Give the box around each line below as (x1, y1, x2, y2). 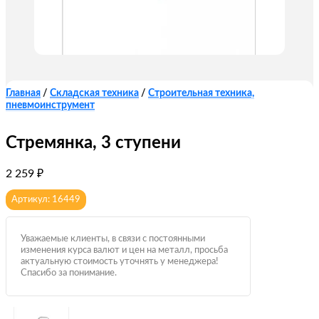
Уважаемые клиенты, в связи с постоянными (21, 234, 205, 244)
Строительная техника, (148, 88, 254, 98)
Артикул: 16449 (11, 195, 80, 205)
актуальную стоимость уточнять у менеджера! (21, 257, 219, 267)
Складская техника (50, 88, 139, 98)
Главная (6, 88, 41, 98)
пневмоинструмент (6, 100, 95, 110)
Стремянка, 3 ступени (6, 135, 181, 152)
